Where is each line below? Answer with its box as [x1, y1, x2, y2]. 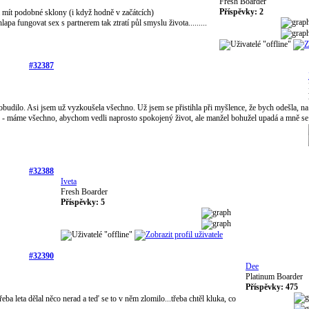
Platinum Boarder [246, 271, 303, 281]
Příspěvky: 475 [246, 281, 298, 292]
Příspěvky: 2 [219, 6, 263, 17]
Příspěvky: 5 [61, 197, 105, 207]
